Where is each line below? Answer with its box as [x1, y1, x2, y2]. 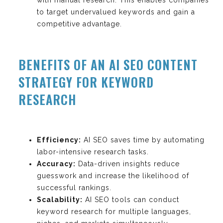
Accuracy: [37, 159, 76, 168]
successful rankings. [37, 183, 111, 192]
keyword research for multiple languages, [37, 207, 191, 216]
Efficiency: [37, 135, 81, 144]
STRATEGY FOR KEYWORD [18, 72, 154, 91]
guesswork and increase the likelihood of [37, 171, 189, 180]
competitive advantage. [37, 19, 122, 28]
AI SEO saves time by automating [81, 135, 205, 144]
